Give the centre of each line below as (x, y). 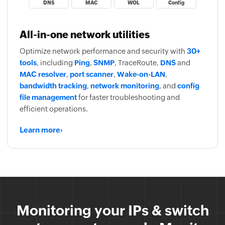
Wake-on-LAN (141, 74)
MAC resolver (43, 74)
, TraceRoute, (137, 63)
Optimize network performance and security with (103, 51)
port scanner (92, 74)
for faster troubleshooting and (128, 97)
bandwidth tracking (53, 86)
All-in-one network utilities (85, 34)
